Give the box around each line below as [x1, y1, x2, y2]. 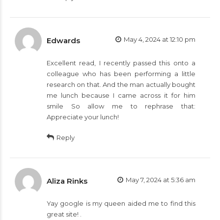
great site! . [47, 210, 82, 218]
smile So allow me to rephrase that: [47, 102, 195, 110]
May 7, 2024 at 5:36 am [126, 175, 195, 184]
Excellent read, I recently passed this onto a [47, 58, 195, 67]
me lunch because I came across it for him [47, 91, 195, 99]
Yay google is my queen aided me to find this [47, 199, 195, 207]
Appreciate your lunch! [47, 112, 119, 121]
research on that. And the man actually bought [47, 80, 195, 88]
